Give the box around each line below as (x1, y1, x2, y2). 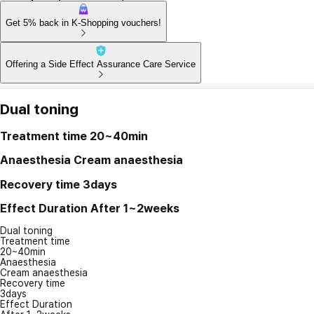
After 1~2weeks (90, 200, 179, 215)
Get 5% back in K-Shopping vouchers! (6, 17, 161, 28)
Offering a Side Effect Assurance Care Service (6, 58, 196, 69)
